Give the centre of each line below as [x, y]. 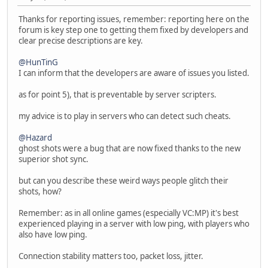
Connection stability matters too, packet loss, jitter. [111, 256]
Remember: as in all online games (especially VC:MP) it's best [129, 213]
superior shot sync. [54, 159]
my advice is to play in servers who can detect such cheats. [125, 116]
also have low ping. [53, 235]
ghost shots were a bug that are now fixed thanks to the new [130, 149]
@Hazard [35, 138]
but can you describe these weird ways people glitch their [124, 181]
